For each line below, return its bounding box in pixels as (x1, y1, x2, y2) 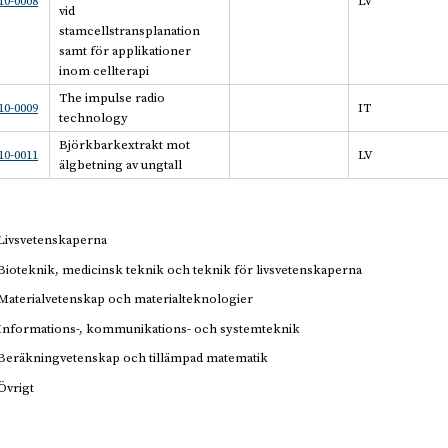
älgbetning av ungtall (59, 156, 183, 173)
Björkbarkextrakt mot (59, 136, 191, 153)
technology (59, 109, 129, 126)
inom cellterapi (59, 62, 150, 79)
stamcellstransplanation (59, 22, 201, 39)
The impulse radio (59, 89, 166, 106)
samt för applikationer (59, 42, 192, 59)
